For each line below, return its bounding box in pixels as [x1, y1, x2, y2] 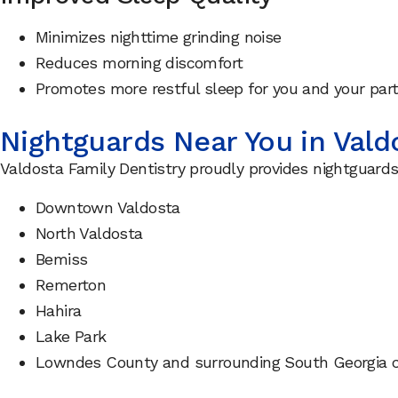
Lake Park [36, 326, 107, 346]
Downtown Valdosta [36, 197, 180, 217]
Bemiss [36, 249, 88, 268]
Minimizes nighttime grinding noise [36, 28, 282, 47]
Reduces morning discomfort [36, 53, 243, 73]
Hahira [36, 300, 82, 320]
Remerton [36, 275, 107, 294]
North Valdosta [36, 223, 143, 243]
